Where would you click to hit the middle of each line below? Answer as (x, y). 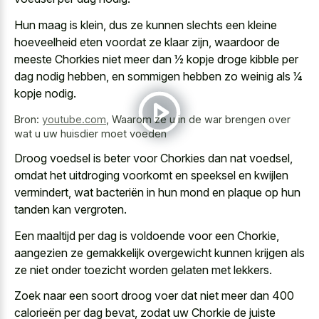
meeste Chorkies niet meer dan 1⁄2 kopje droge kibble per (156, 59)
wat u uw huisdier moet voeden (90, 133)
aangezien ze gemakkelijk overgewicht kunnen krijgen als (159, 252)
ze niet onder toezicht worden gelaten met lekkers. (143, 270)
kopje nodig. (45, 93)
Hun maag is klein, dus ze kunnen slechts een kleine (146, 25)
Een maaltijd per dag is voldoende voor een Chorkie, (147, 235)
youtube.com (74, 119)
